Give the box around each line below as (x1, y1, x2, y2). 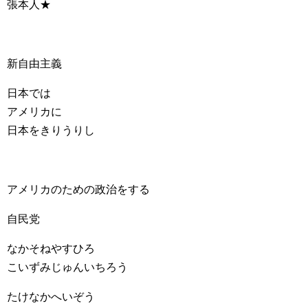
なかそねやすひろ (7, 243, 95, 254)
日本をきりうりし (7, 124, 95, 136)
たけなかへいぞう (7, 291, 95, 302)
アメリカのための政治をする (7, 184, 150, 195)
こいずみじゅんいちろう (7, 261, 128, 273)
